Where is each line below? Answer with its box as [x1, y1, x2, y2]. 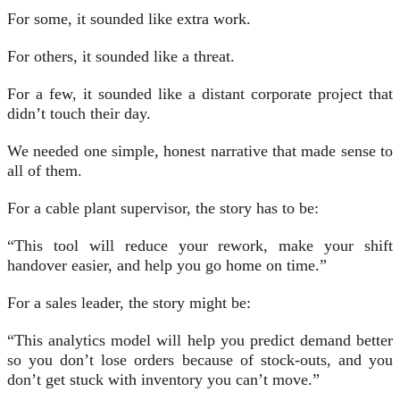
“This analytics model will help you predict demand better [7, 331, 393, 350]
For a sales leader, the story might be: [7, 294, 251, 312]
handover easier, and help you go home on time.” [7, 256, 327, 275]
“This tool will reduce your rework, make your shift [7, 237, 393, 255]
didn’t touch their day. [7, 104, 151, 123]
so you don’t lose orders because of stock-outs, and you [7, 351, 393, 370]
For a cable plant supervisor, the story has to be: [7, 199, 319, 218]
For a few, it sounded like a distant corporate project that [7, 85, 393, 104]
